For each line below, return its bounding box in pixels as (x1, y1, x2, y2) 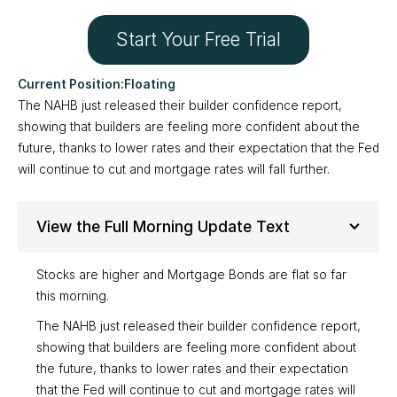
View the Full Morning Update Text (35, 216, 290, 236)
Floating (124, 77, 175, 91)
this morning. (35, 289, 109, 304)
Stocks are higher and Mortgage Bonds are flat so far (35, 268, 346, 283)
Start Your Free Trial (116, 28, 281, 51)
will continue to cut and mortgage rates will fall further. (18, 162, 330, 176)
